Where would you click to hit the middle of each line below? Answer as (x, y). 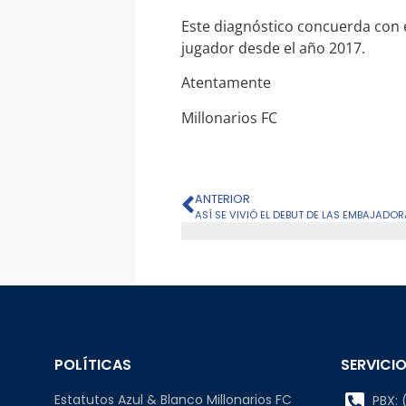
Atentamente (226, 83)
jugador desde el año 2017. (273, 48)
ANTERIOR (222, 198)
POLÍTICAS (93, 364)
